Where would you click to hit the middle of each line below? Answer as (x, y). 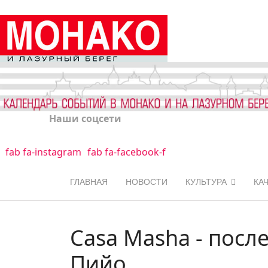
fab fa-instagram (43, 152)
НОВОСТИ (147, 182)
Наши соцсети (85, 118)
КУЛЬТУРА (206, 182)
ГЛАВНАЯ (89, 182)
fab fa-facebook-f (126, 152)
